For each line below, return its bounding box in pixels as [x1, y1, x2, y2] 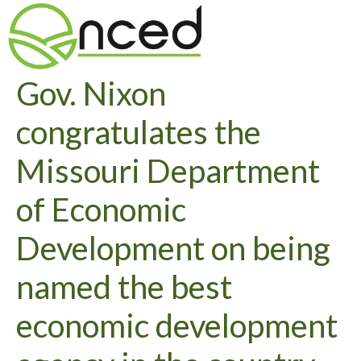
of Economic [16, 190, 186, 230]
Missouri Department [16, 151, 320, 191]
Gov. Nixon [16, 74, 166, 114]
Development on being [16, 229, 330, 268]
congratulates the [16, 113, 261, 152]
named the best [16, 268, 232, 307]
